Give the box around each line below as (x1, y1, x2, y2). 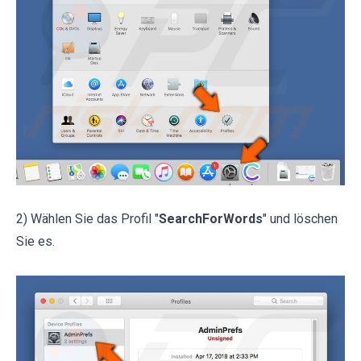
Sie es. (16, 234, 55, 250)
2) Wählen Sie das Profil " (16, 211, 159, 227)
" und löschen (263, 211, 338, 227)
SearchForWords (159, 211, 263, 227)
